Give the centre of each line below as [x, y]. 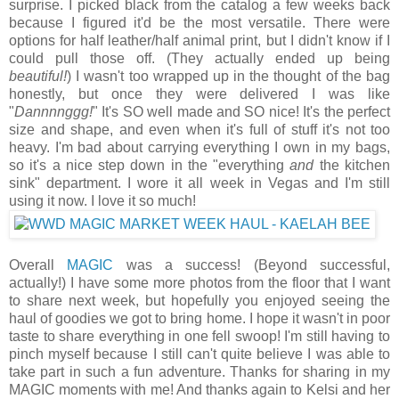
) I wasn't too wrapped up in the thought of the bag [228, 76]
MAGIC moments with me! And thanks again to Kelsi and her [199, 389]
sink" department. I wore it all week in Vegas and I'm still [199, 183]
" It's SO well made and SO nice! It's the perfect [241, 111]
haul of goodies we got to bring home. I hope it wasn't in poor [199, 318]
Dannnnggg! [53, 111]
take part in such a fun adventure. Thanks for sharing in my [199, 371]
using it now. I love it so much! [102, 200]
